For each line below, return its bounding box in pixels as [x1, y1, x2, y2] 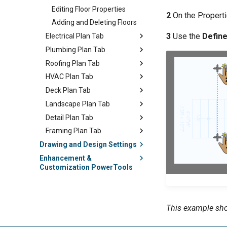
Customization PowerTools [40, 163, 133, 171]
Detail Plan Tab [46, 113, 93, 122]
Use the [171, 31, 202, 41]
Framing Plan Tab [46, 127, 101, 135]
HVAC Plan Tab [46, 72, 93, 81]
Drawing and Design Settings [40, 140, 137, 148]
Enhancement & [40, 154, 92, 162]
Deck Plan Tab [46, 86, 91, 94]
